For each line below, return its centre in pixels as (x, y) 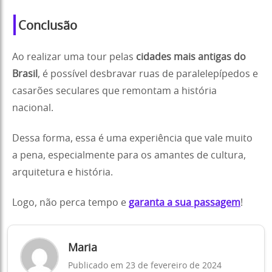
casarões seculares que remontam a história (114, 91)
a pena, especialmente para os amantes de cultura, (129, 155)
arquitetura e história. (63, 172)
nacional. (33, 108)
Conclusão (48, 26)
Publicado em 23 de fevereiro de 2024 (145, 266)
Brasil (25, 74)
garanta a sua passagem (185, 202)
